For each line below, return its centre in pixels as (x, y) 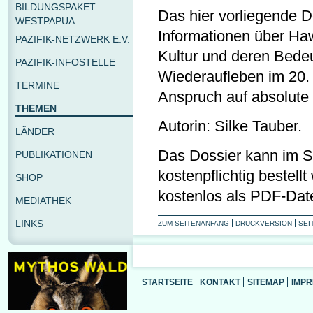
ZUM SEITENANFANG (194, 223)
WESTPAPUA (45, 21)
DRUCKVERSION (264, 223)
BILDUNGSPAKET (56, 7)
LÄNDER (35, 131)
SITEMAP (266, 282)
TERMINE (37, 85)
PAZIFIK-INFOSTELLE (65, 62)
